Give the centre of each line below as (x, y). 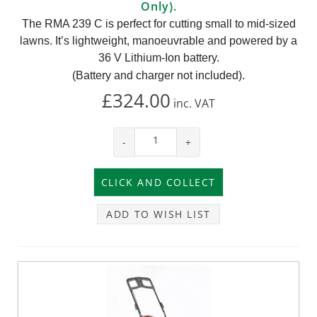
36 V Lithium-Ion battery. (158, 57)
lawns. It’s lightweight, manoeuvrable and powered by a (158, 40)
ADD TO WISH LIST (158, 214)
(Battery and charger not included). (158, 75)
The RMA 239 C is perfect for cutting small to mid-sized (158, 23)
